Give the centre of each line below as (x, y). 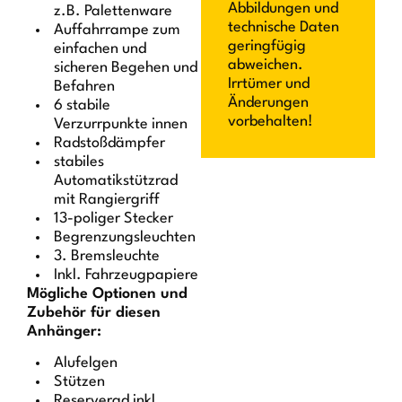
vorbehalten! (271, 122)
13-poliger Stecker (114, 218)
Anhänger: (65, 331)
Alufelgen (86, 363)
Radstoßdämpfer (110, 143)
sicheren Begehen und (126, 67)
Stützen (80, 382)
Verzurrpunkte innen (121, 124)
